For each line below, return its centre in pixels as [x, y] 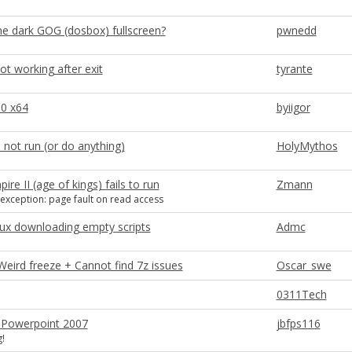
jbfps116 [298, 323]
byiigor [293, 107]
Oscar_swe [304, 265]
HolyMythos [307, 146]
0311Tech [301, 294]
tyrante [294, 69]
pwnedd [296, 30]
